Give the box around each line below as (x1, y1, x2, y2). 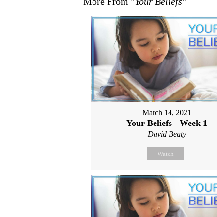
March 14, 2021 (142, 108, 192, 117)
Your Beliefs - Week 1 (126, 118, 208, 128)
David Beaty (148, 129, 186, 138)
